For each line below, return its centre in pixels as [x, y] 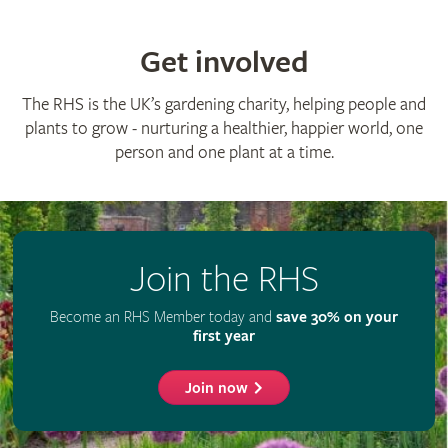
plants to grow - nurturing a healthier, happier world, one [224, 128]
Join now [217, 388]
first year [224, 336]
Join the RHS [224, 279]
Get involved [224, 62]
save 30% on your [337, 317]
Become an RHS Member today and [163, 316]
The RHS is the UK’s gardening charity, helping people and [224, 104]
